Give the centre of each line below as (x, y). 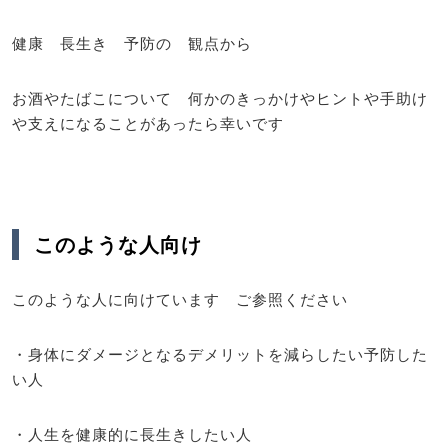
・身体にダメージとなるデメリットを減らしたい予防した (220, 353)
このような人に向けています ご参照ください (180, 298)
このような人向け (118, 244)
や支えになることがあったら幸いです (148, 123)
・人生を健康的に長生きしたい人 (132, 433)
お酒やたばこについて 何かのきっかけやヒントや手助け (220, 98)
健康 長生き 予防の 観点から (132, 43)
